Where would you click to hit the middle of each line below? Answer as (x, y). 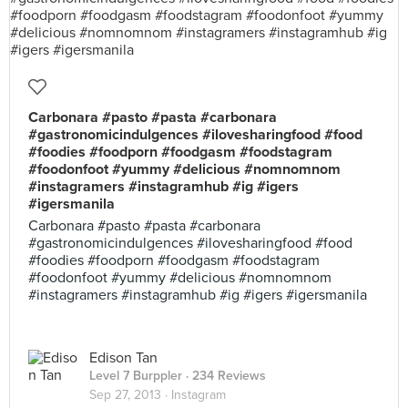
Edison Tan (123, 358)
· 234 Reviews (224, 376)
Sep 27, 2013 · (130, 395)
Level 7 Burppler (136, 376)
